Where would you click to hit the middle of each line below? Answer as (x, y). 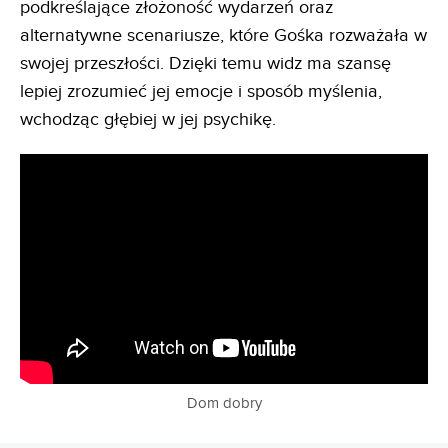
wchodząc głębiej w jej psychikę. (148, 119)
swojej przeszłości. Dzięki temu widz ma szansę (205, 63)
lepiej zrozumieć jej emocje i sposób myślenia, (201, 91)
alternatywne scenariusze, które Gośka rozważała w (223, 35)
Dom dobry (224, 403)
